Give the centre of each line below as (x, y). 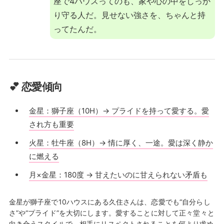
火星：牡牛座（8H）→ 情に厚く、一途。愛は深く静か (121, 143)
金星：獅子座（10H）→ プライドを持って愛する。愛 (119, 111)
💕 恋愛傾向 (36, 87)
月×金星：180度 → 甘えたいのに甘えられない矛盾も (118, 175)
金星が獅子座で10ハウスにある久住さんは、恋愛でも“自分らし (109, 202)
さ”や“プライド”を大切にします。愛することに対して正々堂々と (111, 213)
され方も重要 (51, 124)
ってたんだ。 (77, 29)
